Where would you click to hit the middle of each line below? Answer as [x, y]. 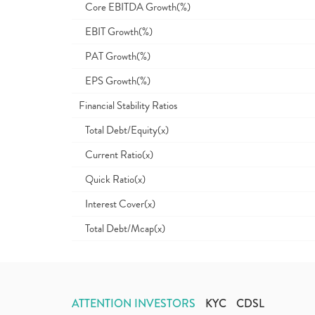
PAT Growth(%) [115, 56]
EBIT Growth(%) [116, 32]
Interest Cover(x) [117, 204]
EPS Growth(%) [115, 81]
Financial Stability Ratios [128, 105]
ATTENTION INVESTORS [134, 303]
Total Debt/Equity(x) [124, 130]
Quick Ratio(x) [112, 179]
